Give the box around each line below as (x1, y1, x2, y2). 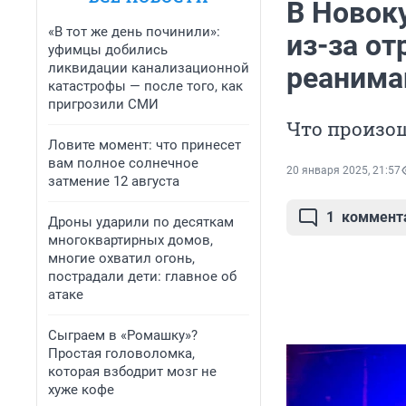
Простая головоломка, (48, 345, 195, 362)
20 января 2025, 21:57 (286, 164, 401, 178)
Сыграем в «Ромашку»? (48, 327, 198, 343)
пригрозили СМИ (48, 96, 159, 112)
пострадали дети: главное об (48, 268, 237, 285)
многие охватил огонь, (48, 250, 195, 266)
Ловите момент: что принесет (48, 137, 241, 153)
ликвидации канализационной (48, 60, 249, 76)
